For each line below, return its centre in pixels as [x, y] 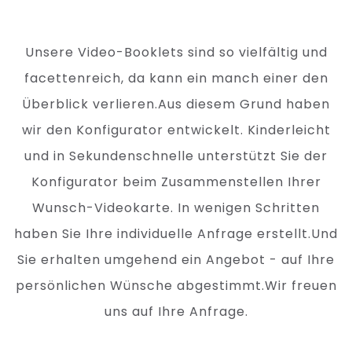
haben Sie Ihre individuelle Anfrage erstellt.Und [176, 234]
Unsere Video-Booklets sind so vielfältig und [176, 53]
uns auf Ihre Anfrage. [176, 312]
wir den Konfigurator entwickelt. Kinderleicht [176, 130]
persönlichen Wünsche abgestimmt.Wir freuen [176, 286]
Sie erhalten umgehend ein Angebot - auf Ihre [176, 260]
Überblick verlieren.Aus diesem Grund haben [176, 104]
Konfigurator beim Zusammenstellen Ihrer [176, 182]
